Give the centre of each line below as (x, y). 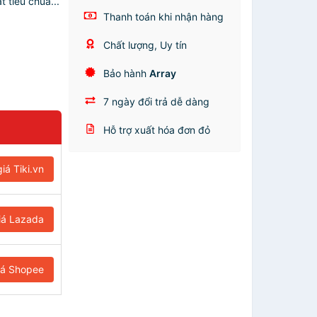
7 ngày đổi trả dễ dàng (155, 102)
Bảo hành (125, 73)
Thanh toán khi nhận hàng (162, 17)
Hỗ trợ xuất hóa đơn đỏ (156, 130)
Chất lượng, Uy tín (144, 45)
